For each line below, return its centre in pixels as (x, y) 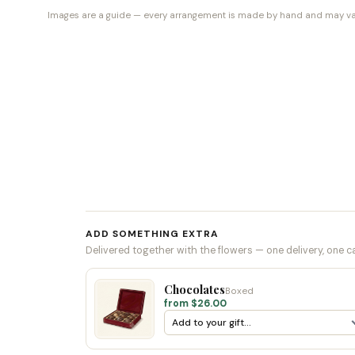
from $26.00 (195, 303)
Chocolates (195, 289)
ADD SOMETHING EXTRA (152, 234)
